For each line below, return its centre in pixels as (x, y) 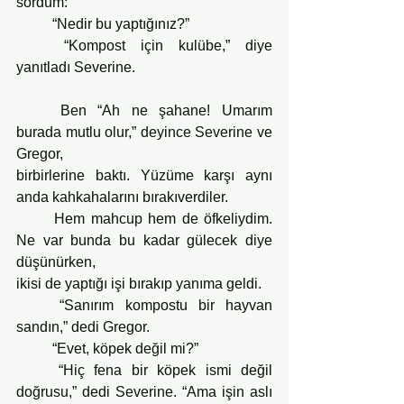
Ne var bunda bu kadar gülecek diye (144, 240)
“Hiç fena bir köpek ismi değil (37, 370)
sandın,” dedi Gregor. (83, 326)
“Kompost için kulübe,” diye (40, 45)
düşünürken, (56, 262)
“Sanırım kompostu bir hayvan (38, 305)
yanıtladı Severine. (76, 67)
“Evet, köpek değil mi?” (125, 348)
